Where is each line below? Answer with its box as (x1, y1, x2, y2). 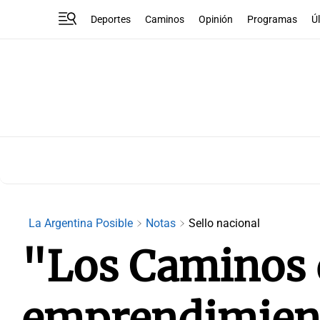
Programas (247, 13, 298, 26)
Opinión (199, 13, 234, 26)
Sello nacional (189, 216, 260, 230)
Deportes (91, 13, 131, 26)
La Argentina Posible (29, 216, 136, 230)
